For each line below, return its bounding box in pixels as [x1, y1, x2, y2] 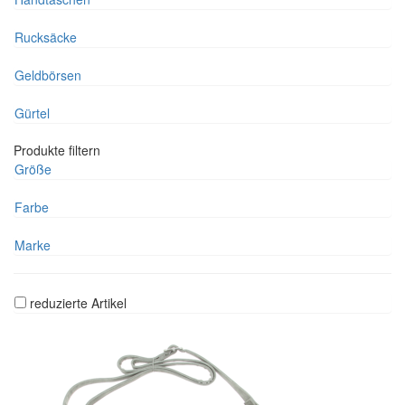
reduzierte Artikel [30, 294, 127, 313]
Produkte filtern [14, 141, 100, 160]
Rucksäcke [14, 28, 77, 47]
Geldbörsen [14, 66, 81, 85]
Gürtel [14, 104, 50, 123]
